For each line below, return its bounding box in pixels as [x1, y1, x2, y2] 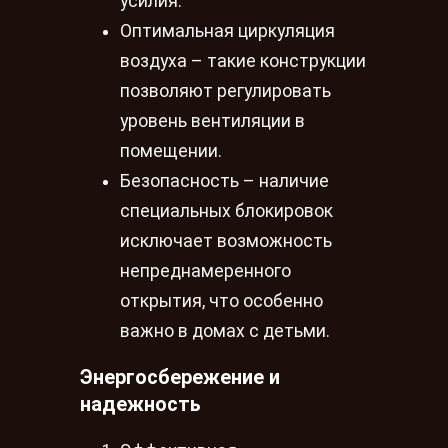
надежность [80, 392, 201, 417]
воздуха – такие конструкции [120, 51, 366, 72]
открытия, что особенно [120, 291, 323, 312]
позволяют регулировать [120, 81, 331, 102]
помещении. [120, 141, 222, 162]
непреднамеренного [120, 261, 291, 282]
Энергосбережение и [80, 365, 280, 390]
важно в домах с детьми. [120, 321, 330, 342]
